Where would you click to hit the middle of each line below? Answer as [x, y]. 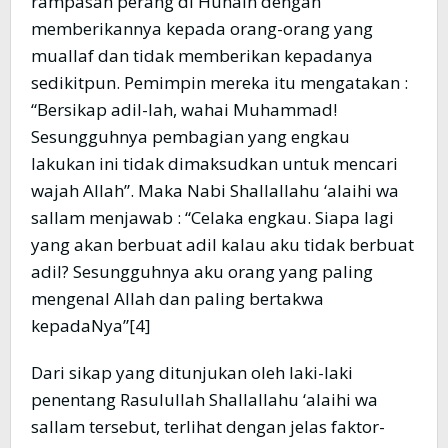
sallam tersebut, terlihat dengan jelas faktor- [208, 427]
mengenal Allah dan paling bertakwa [177, 299]
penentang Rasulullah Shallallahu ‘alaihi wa [204, 400]
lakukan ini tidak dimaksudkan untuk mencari [214, 164]
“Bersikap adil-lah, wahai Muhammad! [184, 110]
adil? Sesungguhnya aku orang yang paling [202, 272]
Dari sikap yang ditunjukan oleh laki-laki [192, 373]
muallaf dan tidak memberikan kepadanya [202, 56]
